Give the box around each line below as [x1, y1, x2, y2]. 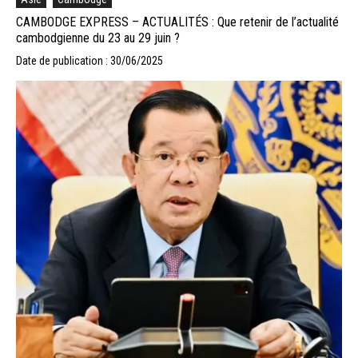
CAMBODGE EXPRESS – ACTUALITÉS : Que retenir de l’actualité [16, 14, 339, 30]
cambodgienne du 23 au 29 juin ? [16, 30, 180, 46]
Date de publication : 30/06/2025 [16, 54, 163, 67]
